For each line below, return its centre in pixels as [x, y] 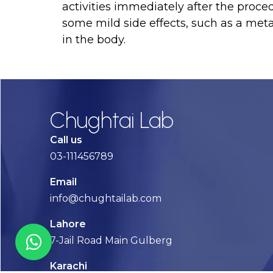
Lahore [68, 224]
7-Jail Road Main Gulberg [111, 240]
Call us [66, 140]
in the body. [94, 40]
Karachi [69, 266]
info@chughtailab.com [106, 198]
